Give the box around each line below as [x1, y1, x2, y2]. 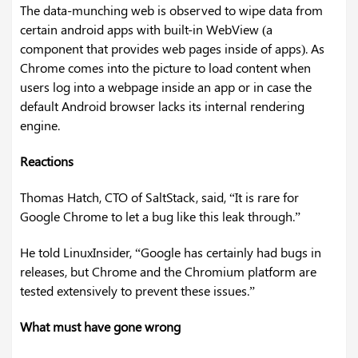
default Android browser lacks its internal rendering [20, 97, 304, 115]
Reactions [20, 153, 74, 170]
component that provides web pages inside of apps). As [20, 40, 324, 58]
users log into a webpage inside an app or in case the [20, 78, 312, 96]
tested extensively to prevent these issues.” [20, 282, 255, 300]
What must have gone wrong [20, 318, 181, 336]
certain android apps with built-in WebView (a [20, 21, 272, 38]
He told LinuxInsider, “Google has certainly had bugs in [20, 244, 321, 261]
